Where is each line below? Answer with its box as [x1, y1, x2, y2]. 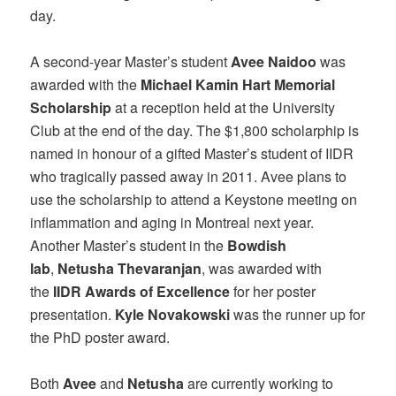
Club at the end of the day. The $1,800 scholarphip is [30, 119, 360, 141]
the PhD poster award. [30, 326, 171, 347]
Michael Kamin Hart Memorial [141, 73, 336, 95]
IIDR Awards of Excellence [53, 280, 231, 301]
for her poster [230, 280, 316, 301]
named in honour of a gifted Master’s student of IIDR [30, 142, 354, 164]
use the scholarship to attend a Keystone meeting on [30, 188, 358, 209]
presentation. [30, 303, 116, 324]
